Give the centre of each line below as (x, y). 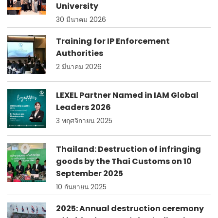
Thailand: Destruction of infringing (128, 149)
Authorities (80, 53)
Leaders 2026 (83, 107)
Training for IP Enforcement (113, 41)
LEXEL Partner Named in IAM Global (127, 95)
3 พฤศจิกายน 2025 (84, 121)
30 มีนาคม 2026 (81, 19)
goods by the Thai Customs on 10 (124, 161)
